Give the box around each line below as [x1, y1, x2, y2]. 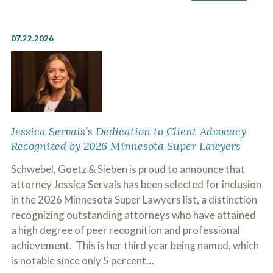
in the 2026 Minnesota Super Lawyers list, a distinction [10, 193, 257, 206]
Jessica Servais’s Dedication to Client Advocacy [10, 124, 246, 138]
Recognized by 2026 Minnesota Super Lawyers [10, 139, 241, 153]
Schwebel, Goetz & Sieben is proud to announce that [10, 163, 245, 175]
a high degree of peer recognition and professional [10, 224, 240, 236]
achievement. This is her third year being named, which [10, 239, 259, 252]
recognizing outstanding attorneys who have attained [10, 208, 256, 221]
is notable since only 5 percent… [10, 254, 154, 267]
